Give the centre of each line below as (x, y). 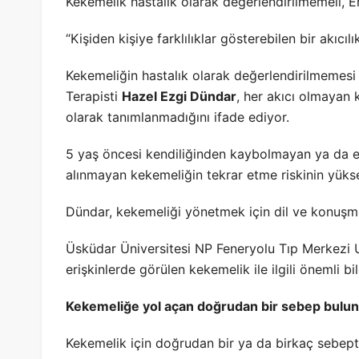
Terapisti (94, 96)
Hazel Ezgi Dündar (179, 96)
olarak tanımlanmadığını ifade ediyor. (177, 117)
